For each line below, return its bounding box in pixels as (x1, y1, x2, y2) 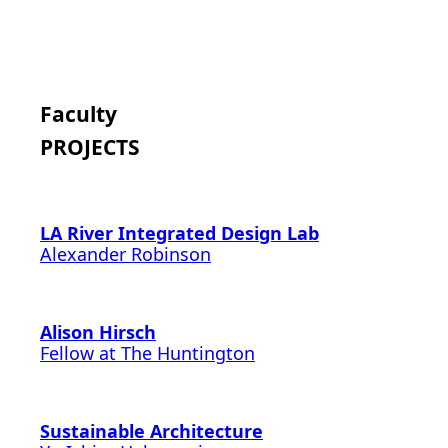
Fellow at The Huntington (40, 341, 255, 366)
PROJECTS (40, 132, 140, 162)
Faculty (40, 99, 117, 129)
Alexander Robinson (40, 242, 211, 267)
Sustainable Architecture (40, 419, 263, 444)
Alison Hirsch (40, 320, 156, 345)
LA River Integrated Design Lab (40, 221, 319, 246)
